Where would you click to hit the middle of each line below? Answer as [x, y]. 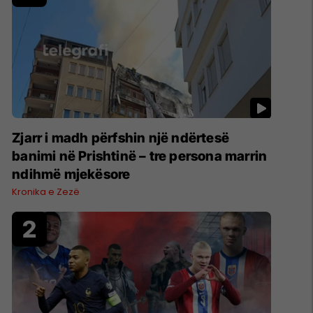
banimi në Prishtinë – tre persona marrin [140, 156]
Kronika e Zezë [46, 191]
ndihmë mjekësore [71, 174]
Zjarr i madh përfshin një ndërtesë [121, 138]
